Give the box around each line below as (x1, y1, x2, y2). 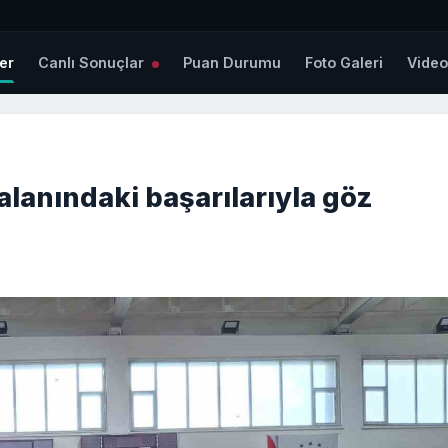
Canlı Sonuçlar (38, 54, 149, 72)
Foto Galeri (305, 54, 384, 72)
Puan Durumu (183, 54, 282, 72)
